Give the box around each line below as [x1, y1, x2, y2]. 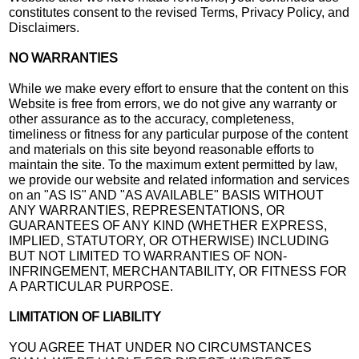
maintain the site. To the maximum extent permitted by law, [9, 157, 338, 171]
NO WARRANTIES [9, 50, 119, 65]
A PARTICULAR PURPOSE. [9, 279, 174, 293]
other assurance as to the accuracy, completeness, [9, 111, 295, 126]
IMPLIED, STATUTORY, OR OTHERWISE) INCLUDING [9, 233, 329, 248]
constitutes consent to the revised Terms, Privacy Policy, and [9, 5, 350, 19]
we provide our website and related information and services [9, 172, 350, 187]
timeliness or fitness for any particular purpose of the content [9, 127, 349, 141]
